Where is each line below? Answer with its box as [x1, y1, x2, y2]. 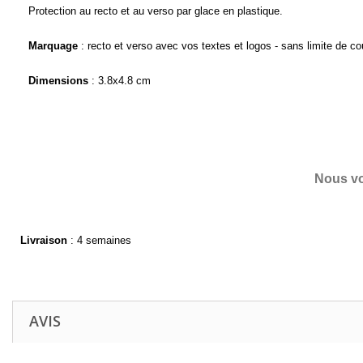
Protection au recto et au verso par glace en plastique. [28, 5, 283, 18]
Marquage [28, 40, 78, 53]
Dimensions [28, 75, 88, 88]
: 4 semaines [70, 233, 131, 246]
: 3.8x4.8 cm [88, 75, 151, 88]
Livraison [20, 233, 67, 246]
